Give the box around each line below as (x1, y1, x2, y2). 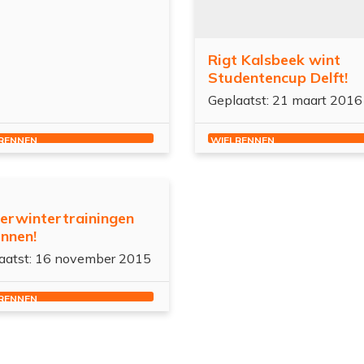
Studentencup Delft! (208, 67, 348, 87)
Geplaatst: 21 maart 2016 (208, 91, 362, 108)
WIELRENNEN (210, 133, 275, 146)
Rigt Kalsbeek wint (208, 50, 340, 69)
